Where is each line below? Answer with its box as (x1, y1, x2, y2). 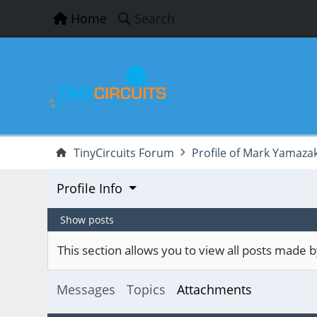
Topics (126, 280, 166, 298)
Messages (56, 280, 115, 298)
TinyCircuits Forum (74, 144, 175, 161)
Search (134, 10, 175, 27)
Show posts (60, 212, 115, 226)
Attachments (176, 280, 252, 298)
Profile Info (56, 180, 122, 197)
